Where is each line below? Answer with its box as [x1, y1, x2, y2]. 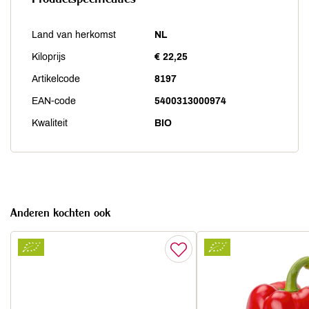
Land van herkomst [32, 30, 116, 40]
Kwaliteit [32, 118, 68, 128]
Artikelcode [32, 74, 80, 84]
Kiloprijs [32, 52, 66, 62]
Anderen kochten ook [10, 206, 110, 219]
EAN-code [32, 96, 76, 106]
